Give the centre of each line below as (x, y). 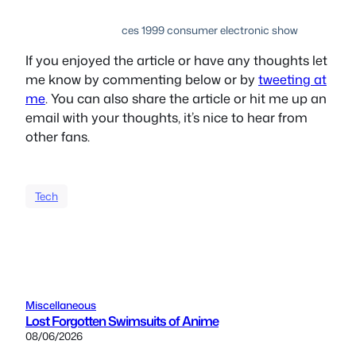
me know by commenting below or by (142, 79)
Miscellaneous (61, 305)
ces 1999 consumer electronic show (210, 29)
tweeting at (292, 79)
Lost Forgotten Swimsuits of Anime (122, 321)
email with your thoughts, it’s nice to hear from (166, 117)
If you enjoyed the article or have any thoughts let (176, 60)
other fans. (58, 136)
